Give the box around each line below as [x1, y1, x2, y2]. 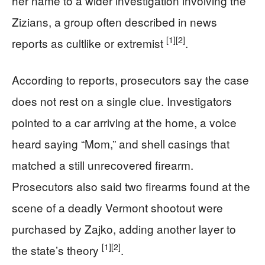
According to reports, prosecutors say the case [12, 71, 249, 88]
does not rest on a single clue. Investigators [12, 92, 232, 109]
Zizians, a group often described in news [12, 13, 217, 30]
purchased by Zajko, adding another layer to [12, 220, 236, 237]
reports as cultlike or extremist [12, 34, 166, 51]
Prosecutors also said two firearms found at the [12, 177, 250, 194]
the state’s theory [12, 241, 102, 258]
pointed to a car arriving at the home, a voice [12, 114, 237, 130]
